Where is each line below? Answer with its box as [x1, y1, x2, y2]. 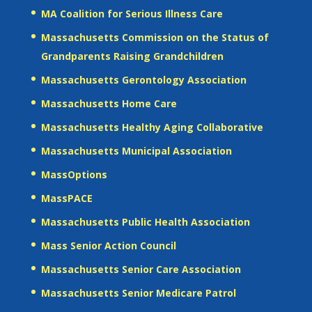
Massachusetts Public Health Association [40, 214, 250, 228]
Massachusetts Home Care [40, 96, 177, 110]
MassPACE [40, 191, 93, 205]
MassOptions [40, 167, 107, 181]
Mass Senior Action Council [40, 238, 176, 252]
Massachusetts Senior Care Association [40, 262, 241, 276]
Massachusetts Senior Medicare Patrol [40, 286, 236, 299]
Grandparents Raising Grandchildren [40, 49, 224, 63]
